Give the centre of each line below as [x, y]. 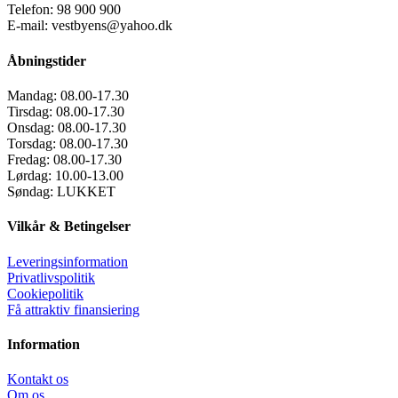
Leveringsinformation [68, 261]
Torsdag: [33, 143]
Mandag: [34, 96]
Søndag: [32, 191]
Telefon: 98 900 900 [64, 10]
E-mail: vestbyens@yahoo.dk [90, 26]
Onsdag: [32, 127]
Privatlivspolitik [51, 277]
